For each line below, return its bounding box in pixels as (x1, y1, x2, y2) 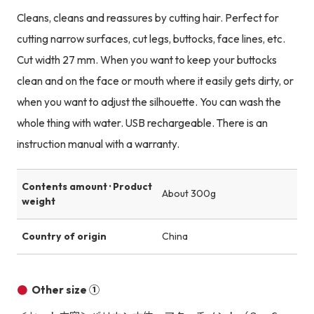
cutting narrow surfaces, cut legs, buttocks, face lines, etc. (16, 32, 285, 46)
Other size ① (32, 283, 100, 297)
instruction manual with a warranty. (16, 137, 179, 151)
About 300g (162, 187, 216, 200)
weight (21, 194, 55, 207)
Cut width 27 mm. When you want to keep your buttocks (16, 53, 277, 67)
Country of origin (21, 230, 107, 243)
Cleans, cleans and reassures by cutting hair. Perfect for (16, 11, 279, 25)
